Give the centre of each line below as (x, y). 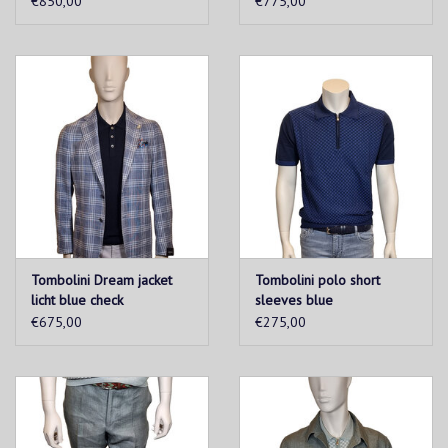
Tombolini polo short (317, 280)
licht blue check (77, 300)
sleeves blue (294, 300)
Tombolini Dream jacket (101, 280)
